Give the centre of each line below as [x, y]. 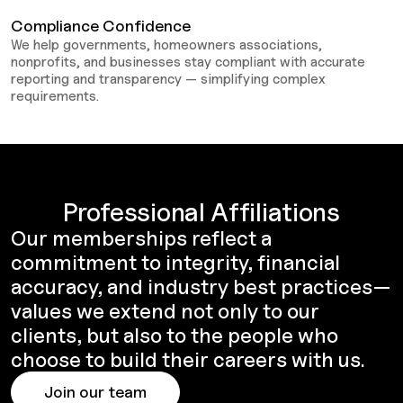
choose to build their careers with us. [188, 359]
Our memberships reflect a [141, 237]
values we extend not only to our [165, 310]
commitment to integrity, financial [175, 262]
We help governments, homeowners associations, [166, 44]
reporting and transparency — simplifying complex [168, 78]
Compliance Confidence [101, 25]
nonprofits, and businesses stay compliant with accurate [188, 61]
